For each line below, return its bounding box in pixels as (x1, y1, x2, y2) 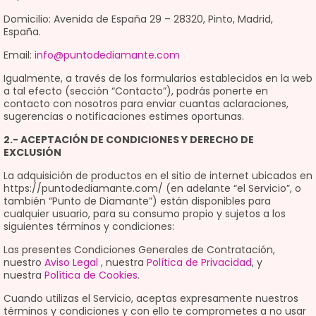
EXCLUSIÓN (4, 145, 61, 159)
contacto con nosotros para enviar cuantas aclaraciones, (4, 97, 288, 111)
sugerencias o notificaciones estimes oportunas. (4, 109, 244, 123)
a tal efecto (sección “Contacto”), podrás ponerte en (4, 84, 268, 98)
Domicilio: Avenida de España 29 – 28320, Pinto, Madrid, (4, 12, 273, 26)
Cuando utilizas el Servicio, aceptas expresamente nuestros (4, 291, 298, 305)
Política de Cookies (44, 268, 138, 282)
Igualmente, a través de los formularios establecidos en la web (4, 71, 312, 85)
